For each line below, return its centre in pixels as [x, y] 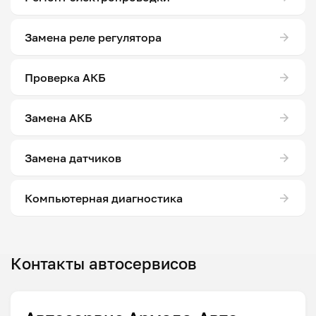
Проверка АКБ [65, 77]
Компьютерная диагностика [104, 198]
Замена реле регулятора [93, 37]
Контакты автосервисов [104, 264]
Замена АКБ [59, 117]
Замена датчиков [73, 158]
